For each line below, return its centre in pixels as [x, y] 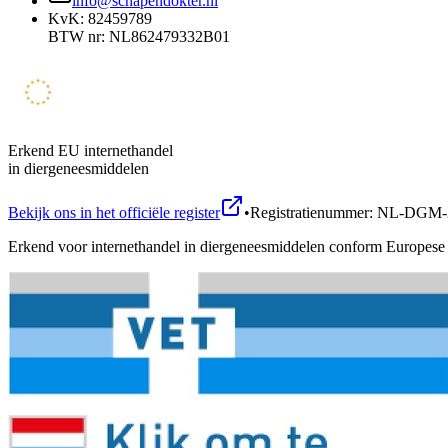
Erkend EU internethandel [90, 151]
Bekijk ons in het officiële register [114, 213]
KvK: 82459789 [100, 19]
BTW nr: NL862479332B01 [139, 37]
